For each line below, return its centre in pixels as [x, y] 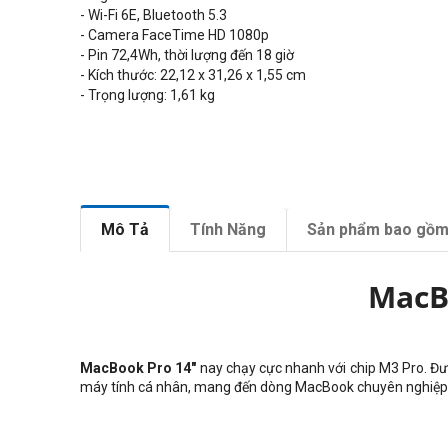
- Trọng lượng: [125, 95]
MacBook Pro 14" [138, 368]
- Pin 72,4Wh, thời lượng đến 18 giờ [187, 55]
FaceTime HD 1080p [205, 35]
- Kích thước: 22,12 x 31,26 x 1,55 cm [193, 75]
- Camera [111, 35]
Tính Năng [228, 229]
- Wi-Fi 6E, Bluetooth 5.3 [153, 15]
